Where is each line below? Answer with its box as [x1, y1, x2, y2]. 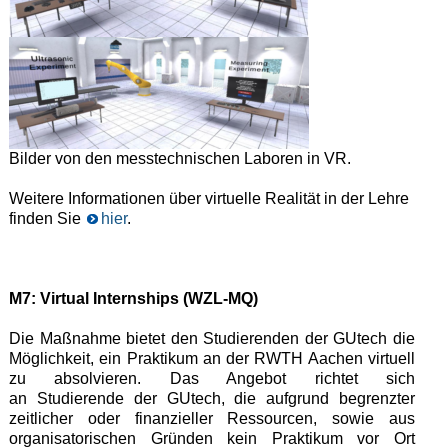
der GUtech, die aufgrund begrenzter [133, 389, 416, 407]
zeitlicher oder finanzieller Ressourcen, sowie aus [8, 409, 416, 427]
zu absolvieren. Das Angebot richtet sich [8, 369, 416, 387]
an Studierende [8, 389, 124, 407]
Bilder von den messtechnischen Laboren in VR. [8, 149, 351, 167]
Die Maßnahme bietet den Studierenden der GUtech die [8, 329, 416, 347]
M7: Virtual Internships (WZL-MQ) [8, 289, 258, 307]
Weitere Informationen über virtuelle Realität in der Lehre [8, 189, 409, 207]
